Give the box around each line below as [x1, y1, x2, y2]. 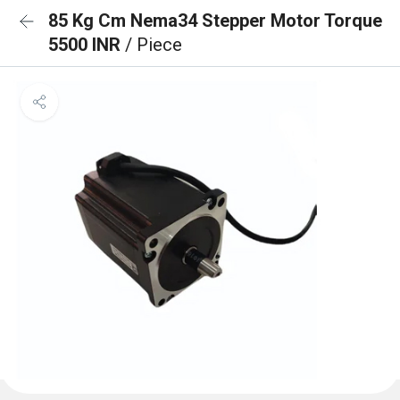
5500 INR [48, 34, 125, 55]
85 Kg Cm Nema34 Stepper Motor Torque [48, 10, 382, 31]
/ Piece [125, 34, 182, 55]
